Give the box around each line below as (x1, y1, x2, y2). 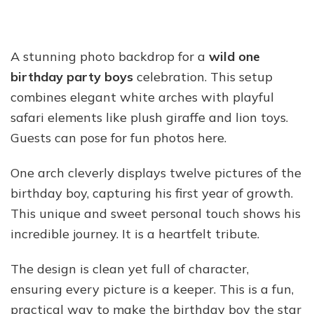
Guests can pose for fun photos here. (11, 130, 226, 146)
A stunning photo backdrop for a (11, 48, 209, 65)
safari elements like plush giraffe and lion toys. (11, 109, 288, 126)
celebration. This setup (133, 69, 273, 86)
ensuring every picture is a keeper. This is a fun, (11, 281, 294, 298)
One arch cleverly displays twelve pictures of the (11, 165, 301, 182)
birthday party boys (11, 69, 133, 86)
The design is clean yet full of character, (11, 261, 249, 278)
